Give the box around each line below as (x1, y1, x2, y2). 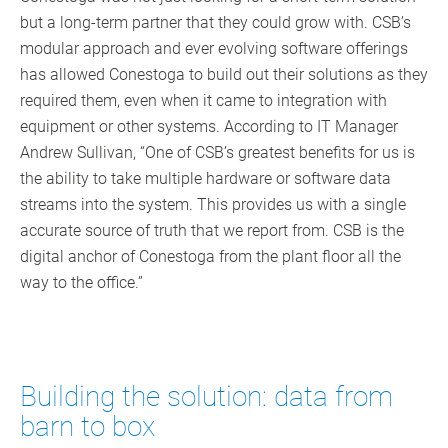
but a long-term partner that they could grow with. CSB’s (20, 13, 411, 33)
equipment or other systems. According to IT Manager (20, 117, 398, 137)
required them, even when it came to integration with (20, 91, 387, 111)
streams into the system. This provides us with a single (20, 195, 406, 215)
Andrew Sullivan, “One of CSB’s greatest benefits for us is (20, 143, 415, 163)
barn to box (20, 410, 155, 444)
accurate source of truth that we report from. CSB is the (20, 221, 404, 241)
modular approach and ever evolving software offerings (20, 39, 408, 59)
